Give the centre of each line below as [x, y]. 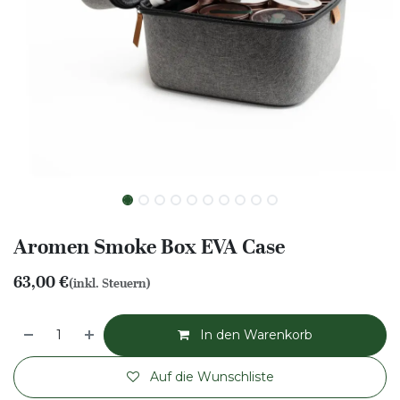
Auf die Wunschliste [212, 377]
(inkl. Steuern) [110, 283]
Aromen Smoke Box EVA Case [149, 247]
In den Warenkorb [255, 335]
